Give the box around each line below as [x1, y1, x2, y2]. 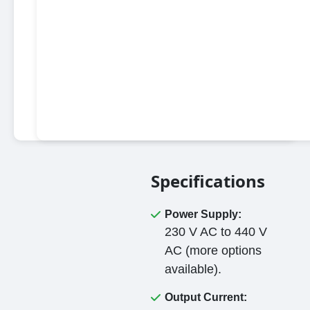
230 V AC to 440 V [165, 224, 268, 239]
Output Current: [165, 291, 248, 303]
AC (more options [165, 243, 262, 257]
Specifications [151, 169, 266, 192]
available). [165, 262, 222, 276]
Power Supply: [165, 208, 242, 220]
